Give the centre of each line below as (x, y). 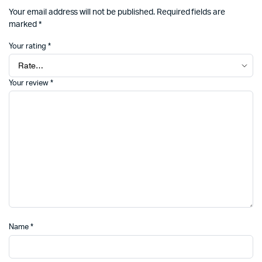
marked (24, 25)
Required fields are (191, 12)
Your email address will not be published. (82, 12)
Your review (30, 84)
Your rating (28, 46)
